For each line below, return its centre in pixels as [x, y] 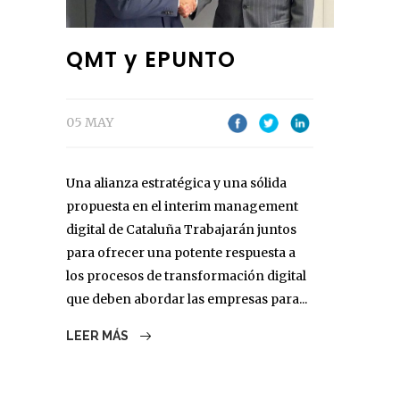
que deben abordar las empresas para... [187, 300]
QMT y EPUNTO [151, 60]
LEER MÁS [99, 336]
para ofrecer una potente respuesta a [181, 253]
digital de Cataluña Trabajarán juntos [181, 230]
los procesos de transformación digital [186, 276]
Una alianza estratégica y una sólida [176, 183]
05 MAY [90, 123]
